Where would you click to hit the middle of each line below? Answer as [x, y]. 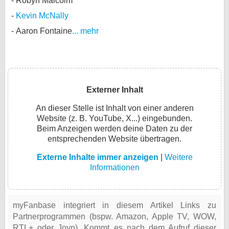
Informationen [114, 167]
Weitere [178, 157]
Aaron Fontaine [44, 31]
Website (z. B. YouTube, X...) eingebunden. [114, 118]
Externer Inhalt [114, 90]
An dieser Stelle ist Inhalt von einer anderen [114, 108]
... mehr [85, 31]
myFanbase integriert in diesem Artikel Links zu [114, 205]
